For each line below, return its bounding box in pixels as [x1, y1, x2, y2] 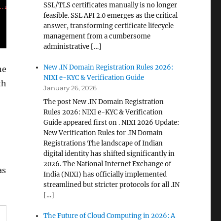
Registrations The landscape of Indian [43, 139, 163, 147]
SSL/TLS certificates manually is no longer [43, 1, 178, 9]
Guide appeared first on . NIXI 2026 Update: [43, 118, 180, 127]
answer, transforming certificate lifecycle [43, 22, 174, 30]
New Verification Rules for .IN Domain [43, 129, 163, 137]
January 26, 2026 [43, 84, 97, 92]
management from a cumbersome [43, 32, 151, 40]
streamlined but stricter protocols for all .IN [43, 181, 180, 189]
